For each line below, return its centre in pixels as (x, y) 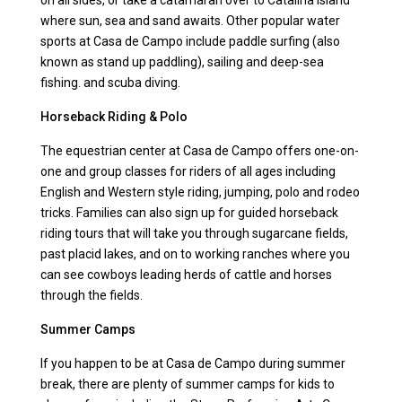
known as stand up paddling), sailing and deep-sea (183, 62)
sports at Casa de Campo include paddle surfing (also (191, 42)
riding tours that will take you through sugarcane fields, (195, 234)
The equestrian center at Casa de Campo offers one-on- (200, 151)
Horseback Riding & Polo (114, 117)
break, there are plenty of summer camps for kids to (188, 385)
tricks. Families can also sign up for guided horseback (190, 213)
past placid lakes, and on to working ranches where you (196, 254)
